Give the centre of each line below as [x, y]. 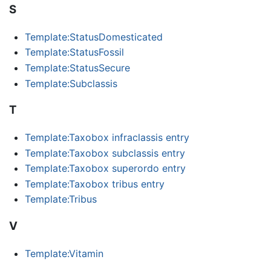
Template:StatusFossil [74, 52]
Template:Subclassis [71, 83]
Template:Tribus [60, 199]
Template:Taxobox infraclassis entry [107, 138]
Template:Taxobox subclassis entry [105, 153]
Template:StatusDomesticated [93, 37]
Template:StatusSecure [77, 68]
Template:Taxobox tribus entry [94, 184]
